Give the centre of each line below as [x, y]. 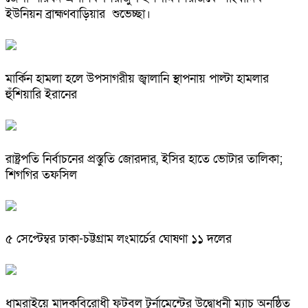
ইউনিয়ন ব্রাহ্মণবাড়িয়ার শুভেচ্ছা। [78, 14]
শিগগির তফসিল [41, 175]
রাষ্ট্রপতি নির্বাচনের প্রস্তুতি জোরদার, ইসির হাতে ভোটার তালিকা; [144, 159]
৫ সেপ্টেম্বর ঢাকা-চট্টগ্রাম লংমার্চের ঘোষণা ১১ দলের [119, 239]
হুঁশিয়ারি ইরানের [41, 94]
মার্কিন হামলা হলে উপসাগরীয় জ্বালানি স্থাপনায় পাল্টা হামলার [137, 78]
